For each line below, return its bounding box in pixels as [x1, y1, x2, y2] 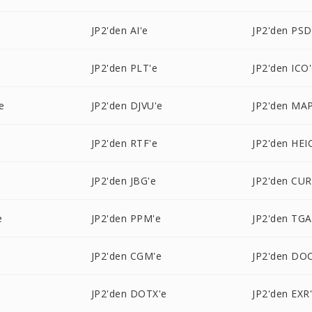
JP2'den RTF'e [91, 136, 158, 150]
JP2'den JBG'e [91, 174, 157, 187]
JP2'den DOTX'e [91, 287, 167, 300]
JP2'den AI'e [91, 24, 148, 37]
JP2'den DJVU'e [91, 99, 163, 112]
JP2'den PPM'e [91, 212, 162, 225]
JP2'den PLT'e [91, 61, 158, 75]
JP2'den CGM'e [91, 249, 162, 263]
